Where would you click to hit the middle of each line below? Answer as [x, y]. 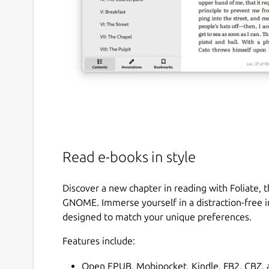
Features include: [99, 240]
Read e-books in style [129, 157]
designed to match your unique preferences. [157, 216]
